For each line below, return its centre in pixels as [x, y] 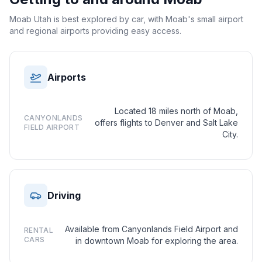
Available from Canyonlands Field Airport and [151, 229]
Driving [64, 195]
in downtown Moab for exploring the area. [157, 241]
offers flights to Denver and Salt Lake [166, 123]
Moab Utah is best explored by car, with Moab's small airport [126, 19]
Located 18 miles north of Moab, [176, 111]
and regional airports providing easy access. [95, 31]
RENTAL [39, 230]
